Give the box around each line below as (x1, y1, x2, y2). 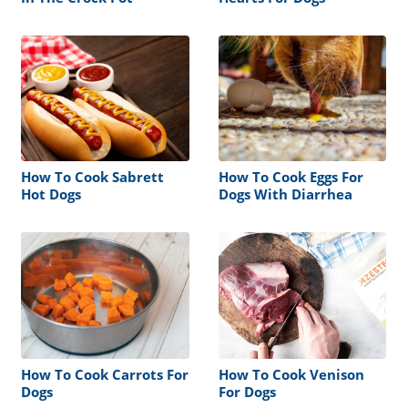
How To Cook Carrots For (21, 364, 189, 383)
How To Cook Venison (218, 364, 364, 383)
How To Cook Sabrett (21, 168, 164, 187)
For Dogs (218, 382, 276, 401)
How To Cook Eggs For (218, 168, 363, 187)
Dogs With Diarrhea (218, 185, 352, 204)
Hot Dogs (21, 185, 81, 204)
